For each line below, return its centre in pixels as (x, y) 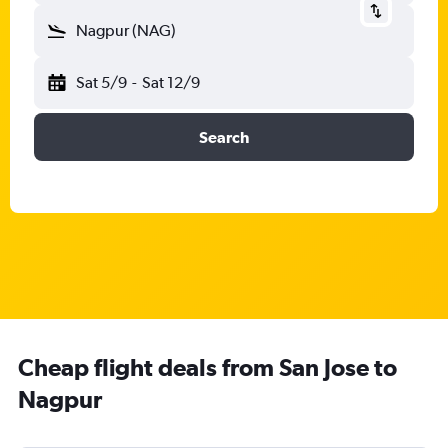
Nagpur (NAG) (126, 30)
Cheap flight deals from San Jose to (207, 367)
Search (224, 137)
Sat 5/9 (101, 82)
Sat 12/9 (170, 82)
